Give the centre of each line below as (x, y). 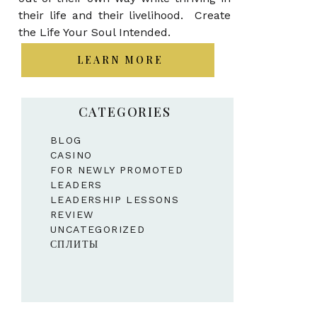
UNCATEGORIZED (98, 229)
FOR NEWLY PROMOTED (117, 170)
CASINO (71, 155)
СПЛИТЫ (75, 244)
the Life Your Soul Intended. (96, 32)
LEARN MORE (120, 60)
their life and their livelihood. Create (125, 15)
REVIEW (72, 214)
